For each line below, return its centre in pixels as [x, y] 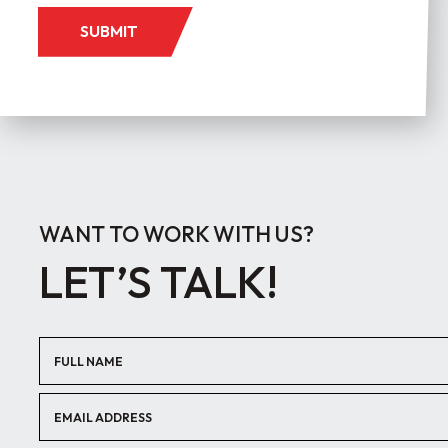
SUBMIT [109, 31]
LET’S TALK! [159, 282]
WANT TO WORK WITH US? [177, 234]
